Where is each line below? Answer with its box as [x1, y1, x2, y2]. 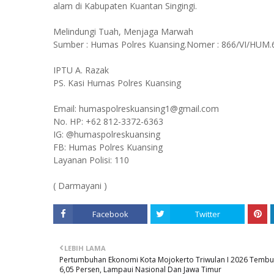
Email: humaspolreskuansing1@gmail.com [53, 103, 219, 115]
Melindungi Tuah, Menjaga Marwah [53, 26, 193, 38]
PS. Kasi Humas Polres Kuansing [53, 77, 181, 89]
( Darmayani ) [53, 180, 107, 192]
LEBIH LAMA [64, 243, 106, 253]
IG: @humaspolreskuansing [53, 128, 160, 141]
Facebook [92, 209, 128, 220]
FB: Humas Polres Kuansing [53, 141, 163, 154]
